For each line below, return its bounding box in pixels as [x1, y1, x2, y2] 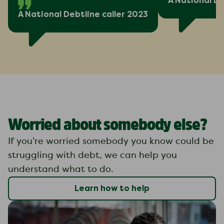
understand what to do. [8, 164, 113, 174]
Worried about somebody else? [8, 113, 207, 135]
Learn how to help [74, 183, 149, 193]
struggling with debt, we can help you [8, 150, 177, 160]
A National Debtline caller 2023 [18, 9, 148, 19]
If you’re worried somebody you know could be [8, 136, 214, 146]
